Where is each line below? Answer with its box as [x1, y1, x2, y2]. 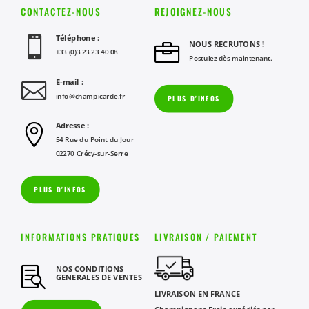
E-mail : [55, 76, 83, 87]
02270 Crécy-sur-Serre [55, 148, 128, 158]
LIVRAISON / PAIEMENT [154, 230, 258, 243]
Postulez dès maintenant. [189, 52, 272, 63]
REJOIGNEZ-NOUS [154, 4, 232, 19]
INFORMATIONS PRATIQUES [21, 230, 141, 243]
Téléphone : [55, 32, 99, 43]
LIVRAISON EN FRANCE [154, 288, 241, 299]
